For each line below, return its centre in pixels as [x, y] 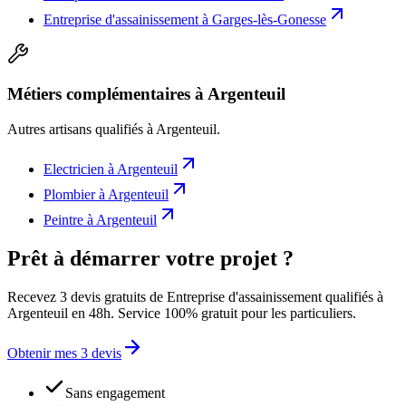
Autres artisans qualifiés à [82, 130]
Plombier [69, 195]
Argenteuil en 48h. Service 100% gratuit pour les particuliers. [182, 313]
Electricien [74, 169]
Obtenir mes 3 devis [64, 353]
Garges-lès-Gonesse [269, 19]
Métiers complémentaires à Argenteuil [146, 94]
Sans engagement [115, 392]
